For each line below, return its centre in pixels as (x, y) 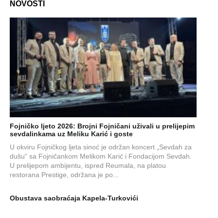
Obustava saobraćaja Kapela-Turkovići (74, 198)
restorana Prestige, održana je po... (65, 174)
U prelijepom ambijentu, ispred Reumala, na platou (88, 165)
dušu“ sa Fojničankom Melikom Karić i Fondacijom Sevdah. (101, 156)
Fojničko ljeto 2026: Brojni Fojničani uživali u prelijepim (102, 126)
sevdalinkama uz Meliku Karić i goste (71, 134)
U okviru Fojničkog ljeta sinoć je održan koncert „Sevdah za (101, 147)
